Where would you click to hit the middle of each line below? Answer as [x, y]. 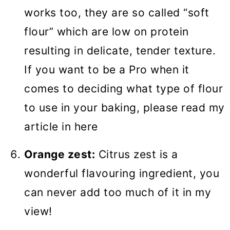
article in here [61, 127]
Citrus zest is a [137, 155]
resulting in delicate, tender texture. [120, 51]
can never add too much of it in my [118, 193]
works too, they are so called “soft [117, 13]
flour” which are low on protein [107, 32]
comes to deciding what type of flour [123, 89]
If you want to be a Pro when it [107, 70]
